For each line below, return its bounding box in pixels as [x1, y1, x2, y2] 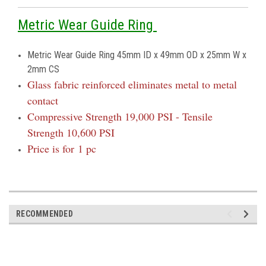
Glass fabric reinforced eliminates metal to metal [27, 77, 237, 91]
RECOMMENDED [16, 208, 73, 218]
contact [27, 93, 59, 107]
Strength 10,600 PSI [27, 125, 115, 140]
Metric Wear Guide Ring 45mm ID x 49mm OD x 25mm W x [27, 49, 247, 61]
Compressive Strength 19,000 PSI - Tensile [27, 109, 213, 123]
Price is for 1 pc [27, 141, 97, 156]
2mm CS [27, 63, 60, 75]
